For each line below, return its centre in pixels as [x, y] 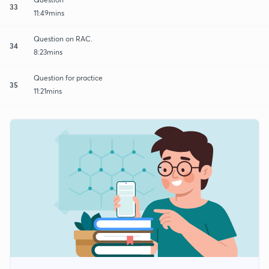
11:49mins [49, 13]
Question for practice [68, 77]
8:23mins [48, 52]
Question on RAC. [63, 38]
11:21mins [48, 91]
